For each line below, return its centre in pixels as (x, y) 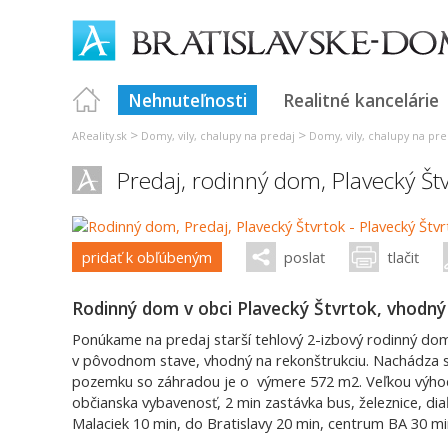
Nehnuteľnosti (187, 100)
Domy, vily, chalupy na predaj (218, 136)
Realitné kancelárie (361, 100)
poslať (304, 257)
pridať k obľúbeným (147, 257)
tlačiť (403, 257)
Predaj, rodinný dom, (224, 180)
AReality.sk (99, 136)
